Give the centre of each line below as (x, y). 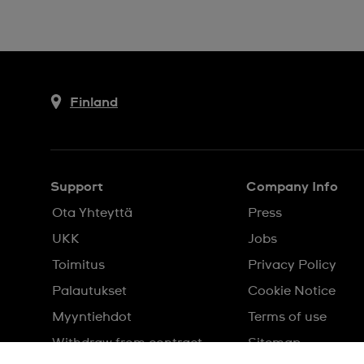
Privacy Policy (292, 265)
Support (77, 187)
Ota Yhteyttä (92, 213)
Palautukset (89, 291)
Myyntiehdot (92, 317)
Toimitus (78, 265)
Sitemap (274, 343)
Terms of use (287, 317)
